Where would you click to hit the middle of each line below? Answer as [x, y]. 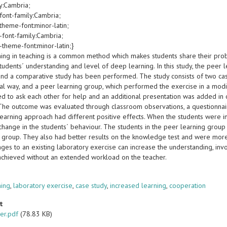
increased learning [138, 185]
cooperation [188, 185]
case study [91, 185]
